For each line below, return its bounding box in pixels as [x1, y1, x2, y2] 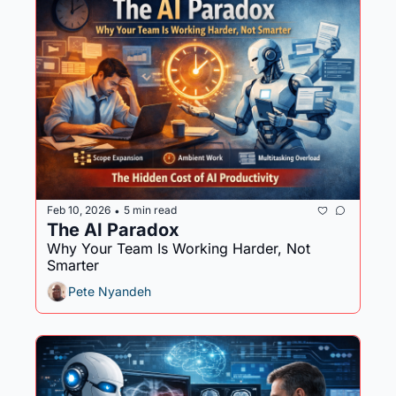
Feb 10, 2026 [47, 203, 110, 217]
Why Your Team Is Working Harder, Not [47, 239, 310, 257]
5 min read [124, 203, 177, 217]
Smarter [47, 255, 99, 274]
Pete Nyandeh [68, 284, 151, 300]
